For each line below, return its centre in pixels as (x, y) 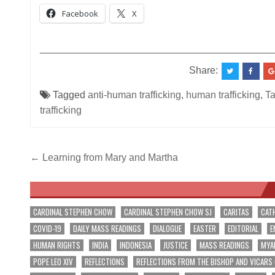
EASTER (204, 228)
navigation (73, 177)
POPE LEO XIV (53, 261)
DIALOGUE (167, 228)
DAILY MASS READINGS (107, 228)
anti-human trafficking (134, 95)
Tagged (69, 95)
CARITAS (236, 211)
